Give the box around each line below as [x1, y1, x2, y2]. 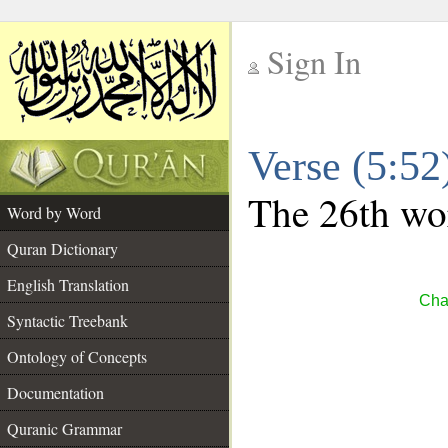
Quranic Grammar [7, 418, 122, 439]
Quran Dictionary [7, 238, 118, 259]
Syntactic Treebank [7, 310, 128, 331]
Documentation [7, 382, 104, 403]
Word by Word [7, 202, 101, 223]
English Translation [7, 274, 129, 295]
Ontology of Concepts [7, 346, 147, 367]
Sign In [267, 40, 361, 83]
